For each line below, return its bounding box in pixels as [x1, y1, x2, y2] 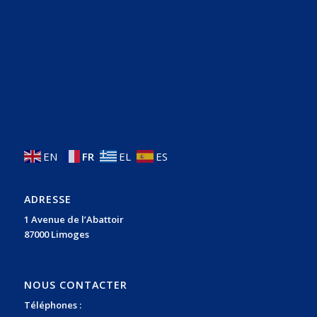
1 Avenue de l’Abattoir [23, 212, 124, 226]
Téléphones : [23, 299, 81, 312]
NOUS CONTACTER [23, 278, 127, 292]
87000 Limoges [23, 227, 89, 241]
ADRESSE [23, 192, 71, 206]
